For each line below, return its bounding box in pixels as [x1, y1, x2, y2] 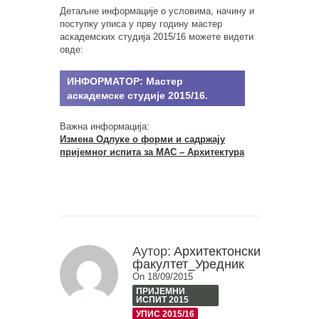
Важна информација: [60, 121, 150, 132]
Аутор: [132, 244, 171, 258]
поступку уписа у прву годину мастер [60, 19, 222, 29]
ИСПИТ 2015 [136, 295, 189, 305]
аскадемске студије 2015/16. [67, 90, 208, 101]
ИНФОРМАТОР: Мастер [67, 75, 183, 87]
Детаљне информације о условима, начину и [60, 6, 254, 16]
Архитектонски [174, 244, 261, 258]
